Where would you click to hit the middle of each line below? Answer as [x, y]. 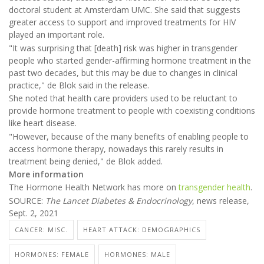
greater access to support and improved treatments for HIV [122, 22]
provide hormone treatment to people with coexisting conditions [132, 111]
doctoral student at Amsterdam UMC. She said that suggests [125, 10]
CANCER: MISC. [41, 230]
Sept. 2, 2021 [34, 213]
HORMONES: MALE [137, 255]
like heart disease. [43, 123]
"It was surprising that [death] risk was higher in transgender [123, 48]
